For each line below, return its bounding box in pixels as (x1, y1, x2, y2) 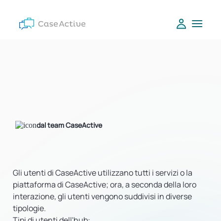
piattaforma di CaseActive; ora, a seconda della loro (13, 179, 196, 190)
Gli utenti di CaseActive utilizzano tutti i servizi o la (13, 167, 192, 178)
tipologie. (13, 203, 46, 214)
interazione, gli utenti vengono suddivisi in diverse (13, 191, 192, 202)
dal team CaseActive (37, 120, 102, 130)
